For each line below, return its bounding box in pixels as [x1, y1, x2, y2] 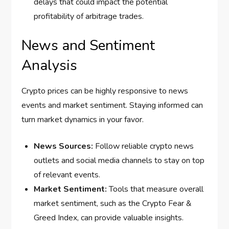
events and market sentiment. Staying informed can [21, 100, 203, 111]
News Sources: [34, 141, 94, 152]
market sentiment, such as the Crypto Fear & [34, 198, 192, 210]
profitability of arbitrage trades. [34, 11, 144, 22]
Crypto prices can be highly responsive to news [21, 85, 189, 97]
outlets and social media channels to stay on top [34, 155, 205, 167]
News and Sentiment [21, 36, 155, 56]
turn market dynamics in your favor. [21, 114, 144, 126]
